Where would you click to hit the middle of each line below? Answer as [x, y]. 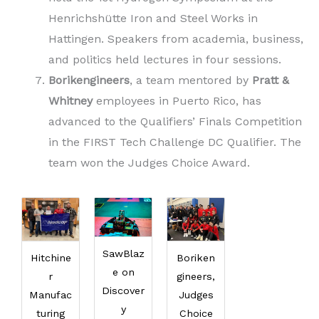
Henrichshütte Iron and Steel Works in [153, 19]
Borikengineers [89, 80]
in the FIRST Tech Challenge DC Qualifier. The [175, 142]
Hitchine [51, 258]
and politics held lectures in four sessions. [165, 60]
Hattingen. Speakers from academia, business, [176, 39]
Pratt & [271, 80]
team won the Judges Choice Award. [149, 163]
